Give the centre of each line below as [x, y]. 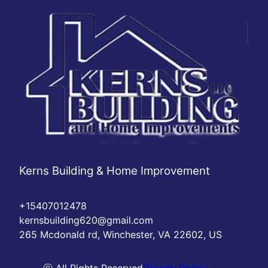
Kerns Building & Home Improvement [115, 171]
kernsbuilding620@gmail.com [86, 220]
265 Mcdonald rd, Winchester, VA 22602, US [121, 235]
